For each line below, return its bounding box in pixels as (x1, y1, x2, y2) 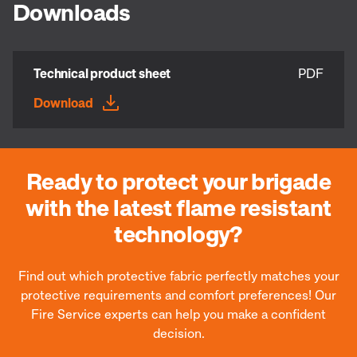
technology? (114, 218, 243, 248)
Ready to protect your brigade (25, 166, 331, 195)
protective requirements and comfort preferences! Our (21, 286, 336, 303)
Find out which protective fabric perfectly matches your (18, 267, 339, 284)
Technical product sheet (33, 65, 171, 81)
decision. (152, 324, 205, 341)
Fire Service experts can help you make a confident (31, 305, 326, 322)
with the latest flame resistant (25, 192, 331, 222)
